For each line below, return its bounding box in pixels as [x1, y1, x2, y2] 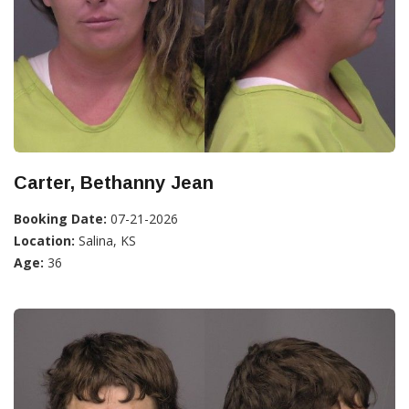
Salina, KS [75, 232, 136, 250]
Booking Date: [14, 210, 107, 228]
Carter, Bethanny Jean [14, 173, 214, 194]
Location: [14, 232, 75, 250]
